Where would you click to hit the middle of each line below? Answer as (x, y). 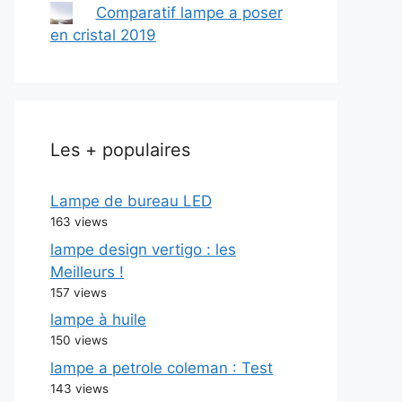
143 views (79, 388)
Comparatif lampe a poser (189, 13)
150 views (79, 340)
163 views (79, 222)
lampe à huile (98, 319)
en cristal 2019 (103, 35)
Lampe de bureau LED (131, 201)
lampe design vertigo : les (143, 249)
